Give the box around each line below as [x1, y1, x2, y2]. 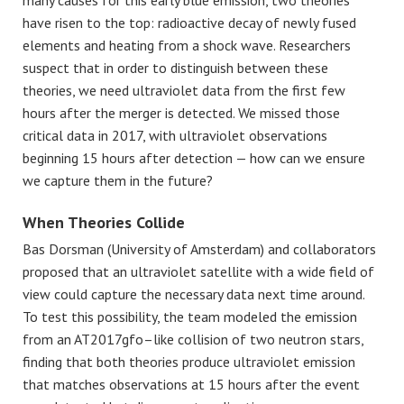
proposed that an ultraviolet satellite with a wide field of [23, 262, 374, 281]
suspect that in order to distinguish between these [23, 58, 328, 77]
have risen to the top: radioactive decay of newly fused [23, 13, 356, 32]
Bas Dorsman [23, 240, 104, 259]
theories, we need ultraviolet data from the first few [23, 80, 345, 99]
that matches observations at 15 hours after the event [23, 375, 360, 394]
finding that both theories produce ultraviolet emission [23, 353, 355, 372]
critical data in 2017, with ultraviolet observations [23, 125, 327, 144]
